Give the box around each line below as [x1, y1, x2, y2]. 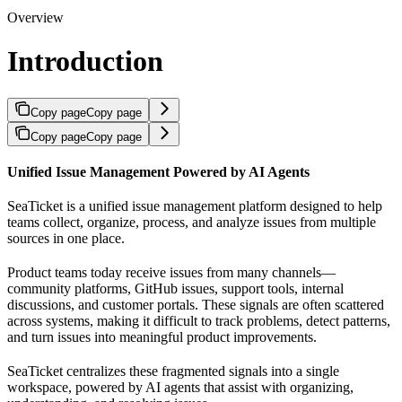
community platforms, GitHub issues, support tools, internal [7, 280, 344, 296]
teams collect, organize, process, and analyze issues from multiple [7, 214, 376, 230]
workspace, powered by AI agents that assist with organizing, [7, 379, 354, 395]
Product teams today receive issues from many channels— [7, 264, 336, 280]
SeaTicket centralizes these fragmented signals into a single [7, 363, 339, 379]
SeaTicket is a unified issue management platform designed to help [7, 197, 382, 214]
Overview [7, 10, 64, 25]
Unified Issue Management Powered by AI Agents [7, 163, 310, 179]
